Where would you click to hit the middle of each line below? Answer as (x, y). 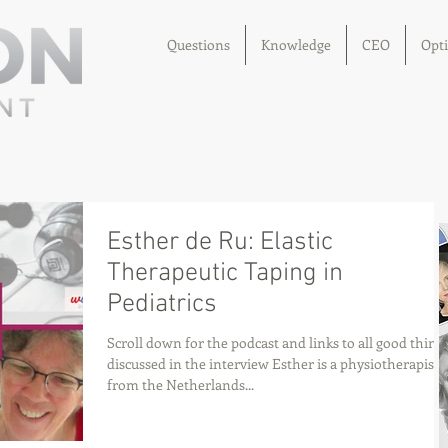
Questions (198, 44)
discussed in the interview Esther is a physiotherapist (273, 363)
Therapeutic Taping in (225, 273)
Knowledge (296, 44)
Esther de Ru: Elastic (220, 242)
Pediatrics (162, 304)
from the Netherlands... (180, 384)
